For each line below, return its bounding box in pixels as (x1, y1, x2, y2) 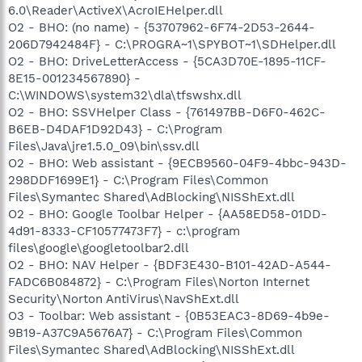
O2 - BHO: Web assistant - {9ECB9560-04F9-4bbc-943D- (8, 156, 347, 170)
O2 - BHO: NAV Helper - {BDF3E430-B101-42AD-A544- (8, 258, 331, 272)
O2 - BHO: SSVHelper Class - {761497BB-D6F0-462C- (8, 105, 326, 120)
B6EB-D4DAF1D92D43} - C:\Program (8, 122, 222, 137)
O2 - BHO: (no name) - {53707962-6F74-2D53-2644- (8, 20, 315, 35)
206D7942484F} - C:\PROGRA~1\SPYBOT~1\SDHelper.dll (8, 37, 336, 52)
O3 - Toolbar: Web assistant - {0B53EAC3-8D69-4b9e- (8, 309, 330, 323)
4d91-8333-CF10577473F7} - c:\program (8, 224, 240, 238)
